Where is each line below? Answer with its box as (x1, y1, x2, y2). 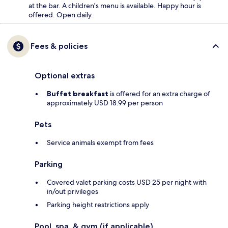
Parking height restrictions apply (47, 200, 149, 210)
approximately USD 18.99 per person (47, 98, 163, 108)
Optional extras (35, 71, 95, 81)
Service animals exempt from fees (47, 138, 154, 148)
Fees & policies (31, 41, 88, 51)
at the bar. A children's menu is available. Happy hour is (28, 1, 201, 11)
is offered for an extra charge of (108, 89, 210, 99)
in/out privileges (47, 187, 98, 196)
